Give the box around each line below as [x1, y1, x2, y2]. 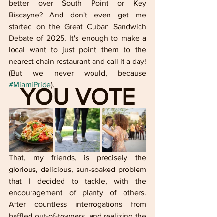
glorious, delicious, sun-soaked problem [9, 165, 146, 173]
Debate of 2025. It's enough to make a [9, 33, 146, 42]
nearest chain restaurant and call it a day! [9, 57, 146, 65]
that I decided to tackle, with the [9, 176, 146, 185]
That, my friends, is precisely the [9, 153, 146, 162]
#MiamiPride [9, 80, 51, 89]
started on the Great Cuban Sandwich [9, 22, 146, 31]
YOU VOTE [20, 83, 135, 109]
